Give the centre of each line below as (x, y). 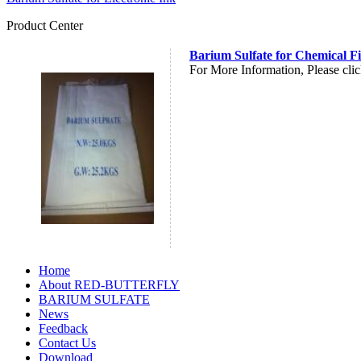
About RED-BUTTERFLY (109, 285)
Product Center (45, 25)
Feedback (63, 328)
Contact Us (67, 343)
